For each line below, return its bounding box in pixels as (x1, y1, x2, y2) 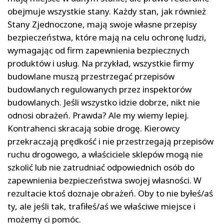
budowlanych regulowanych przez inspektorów (7, 83, 191, 95)
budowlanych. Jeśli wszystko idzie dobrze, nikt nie (7, 96, 200, 108)
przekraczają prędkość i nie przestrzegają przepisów (7, 135, 213, 147)
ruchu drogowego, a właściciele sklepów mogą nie (7, 148, 203, 160)
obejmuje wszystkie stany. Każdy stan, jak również (7, 5, 206, 17)
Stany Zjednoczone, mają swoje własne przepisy (7, 18, 197, 30)
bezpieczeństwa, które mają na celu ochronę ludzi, (7, 31, 206, 43)
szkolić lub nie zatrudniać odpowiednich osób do (7, 161, 194, 173)
